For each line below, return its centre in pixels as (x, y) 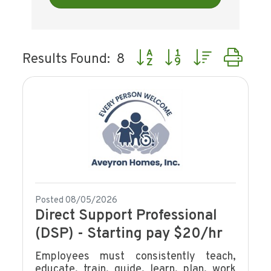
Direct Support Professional (126, 216)
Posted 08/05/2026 (77, 201)
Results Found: (67, 60)
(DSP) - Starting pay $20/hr (129, 234)
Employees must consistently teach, (135, 257)
